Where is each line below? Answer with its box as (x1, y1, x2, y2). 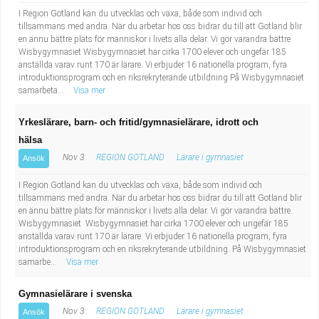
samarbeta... (19, 85, 66, 95)
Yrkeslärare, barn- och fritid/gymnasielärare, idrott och (19, 117, 258, 127)
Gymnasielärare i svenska (19, 288, 132, 299)
